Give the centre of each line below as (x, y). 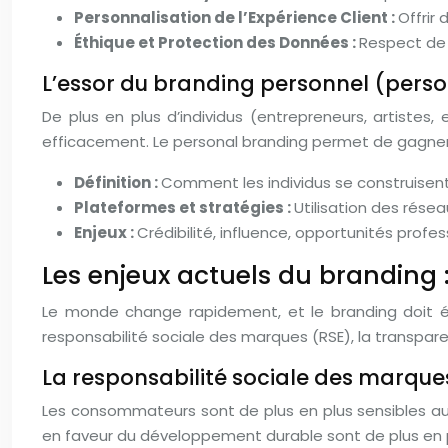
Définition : (117, 182)
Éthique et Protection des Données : (216, 42)
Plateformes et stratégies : (184, 207)
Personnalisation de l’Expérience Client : (236, 17)
